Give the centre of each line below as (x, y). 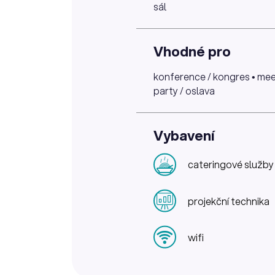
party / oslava (184, 90)
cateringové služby (231, 165)
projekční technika (229, 201)
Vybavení (184, 135)
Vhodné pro (192, 51)
